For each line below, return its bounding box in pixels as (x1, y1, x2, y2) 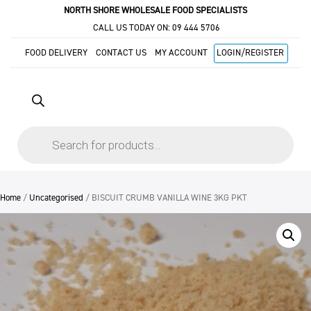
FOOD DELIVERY (25, 46, 87, 58)
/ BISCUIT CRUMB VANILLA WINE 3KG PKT (83, 192, 247, 204)
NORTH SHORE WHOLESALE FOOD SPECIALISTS (64, 4, 247, 16)
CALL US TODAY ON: (91, 22, 172, 33)
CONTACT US (96, 46, 146, 58)
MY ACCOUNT (155, 46, 208, 58)
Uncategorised (29, 192, 83, 204)
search (17, 133, 44, 147)
